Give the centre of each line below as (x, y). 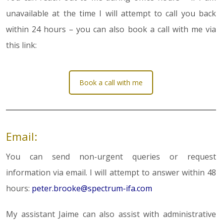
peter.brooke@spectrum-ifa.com (92, 189)
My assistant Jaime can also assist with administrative (111, 214)
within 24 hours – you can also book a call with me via (111, 29)
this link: (21, 45)
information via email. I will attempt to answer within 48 (111, 173)
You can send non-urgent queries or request (111, 157)
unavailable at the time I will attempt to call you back (111, 14)
